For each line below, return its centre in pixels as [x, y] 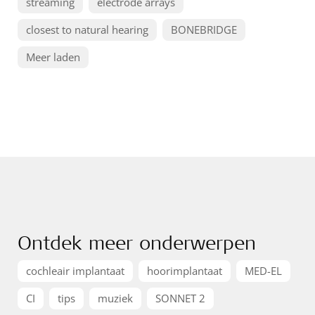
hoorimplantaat [185, 271]
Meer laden [53, 57]
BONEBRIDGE [204, 30]
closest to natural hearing [87, 30]
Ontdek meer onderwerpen [137, 242]
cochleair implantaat [75, 271]
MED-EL [263, 271]
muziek [115, 298]
